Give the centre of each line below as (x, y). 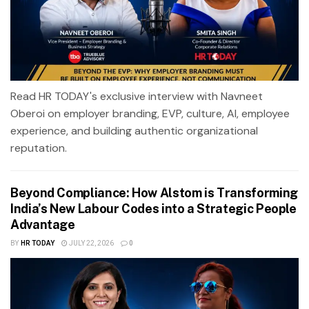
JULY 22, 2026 (90, 243)
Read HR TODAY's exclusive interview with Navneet (137, 96)
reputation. (39, 148)
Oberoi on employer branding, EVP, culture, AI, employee (150, 113)
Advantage (43, 224)
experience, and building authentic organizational (134, 130)
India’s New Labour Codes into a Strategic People (153, 208)
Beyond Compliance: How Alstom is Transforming (154, 192)
